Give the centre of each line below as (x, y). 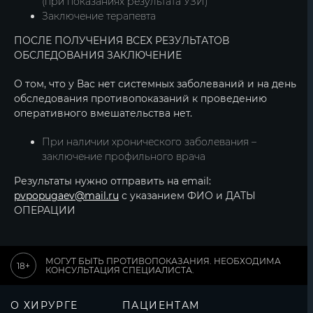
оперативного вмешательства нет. (103, 114)
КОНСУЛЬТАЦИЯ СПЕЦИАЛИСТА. (120, 270)
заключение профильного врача (124, 157)
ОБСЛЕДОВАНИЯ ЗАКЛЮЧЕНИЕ (98, 56)
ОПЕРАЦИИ (45, 211)
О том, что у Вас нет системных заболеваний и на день (155, 84)
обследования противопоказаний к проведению (140, 99)
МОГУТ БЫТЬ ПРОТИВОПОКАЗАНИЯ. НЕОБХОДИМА (163, 261)
